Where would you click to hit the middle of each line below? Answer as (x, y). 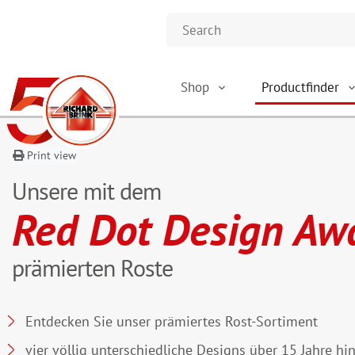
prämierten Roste (92, 267)
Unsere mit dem (86, 191)
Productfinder (303, 87)
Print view (50, 155)
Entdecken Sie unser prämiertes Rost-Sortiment (172, 321)
